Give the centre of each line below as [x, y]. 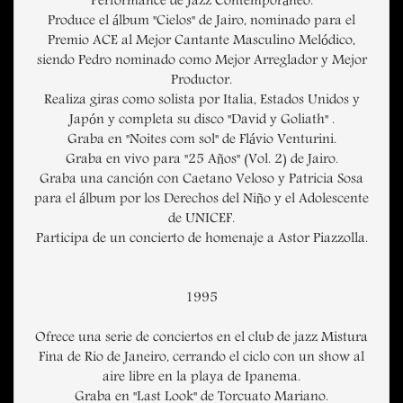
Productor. [201, 81]
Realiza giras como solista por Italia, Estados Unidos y [201, 101]
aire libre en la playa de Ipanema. [201, 378]
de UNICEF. [201, 220]
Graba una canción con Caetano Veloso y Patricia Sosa [201, 180]
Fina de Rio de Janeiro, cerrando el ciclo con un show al [201, 358]
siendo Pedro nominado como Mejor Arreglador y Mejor [201, 62]
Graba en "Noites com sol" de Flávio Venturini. [201, 141]
